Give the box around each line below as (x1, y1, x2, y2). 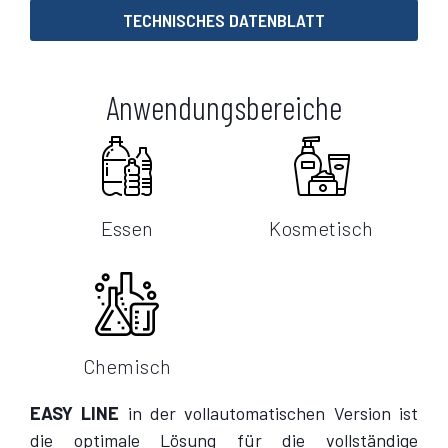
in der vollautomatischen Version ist (119, 402, 419, 425)
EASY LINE (30, 402, 120, 425)
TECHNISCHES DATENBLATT (123, 9, 325, 32)
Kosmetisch (269, 216, 373, 241)
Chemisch (83, 354, 171, 379)
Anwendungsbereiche (106, 87, 342, 128)
